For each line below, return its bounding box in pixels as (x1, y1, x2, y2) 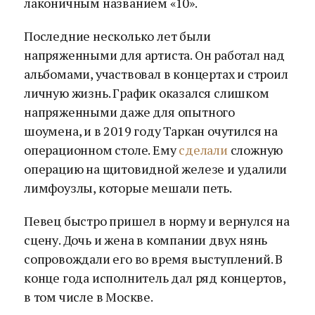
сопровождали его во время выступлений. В (24, 250, 283, 267)
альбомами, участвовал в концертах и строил (24, 65, 288, 82)
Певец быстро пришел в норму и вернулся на (24, 212, 290, 229)
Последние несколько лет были (24, 27, 211, 44)
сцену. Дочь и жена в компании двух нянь (24, 231, 268, 248)
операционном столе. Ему (24, 141, 179, 158)
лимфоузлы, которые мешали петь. (24, 179, 232, 196)
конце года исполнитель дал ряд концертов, (24, 269, 285, 286)
